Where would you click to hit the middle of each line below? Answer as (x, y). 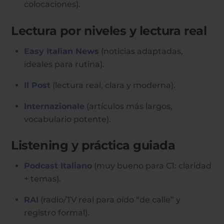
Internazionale (54, 106)
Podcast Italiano (58, 166)
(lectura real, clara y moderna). (113, 85)
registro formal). (57, 213)
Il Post (37, 85)
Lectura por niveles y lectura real (109, 30)
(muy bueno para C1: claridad (152, 166)
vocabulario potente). (67, 119)
